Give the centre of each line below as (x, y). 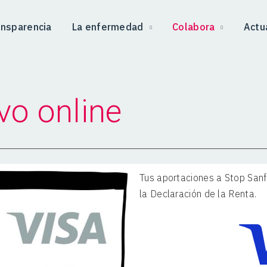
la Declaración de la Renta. (198, 194)
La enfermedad (108, 27)
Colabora (194, 27)
